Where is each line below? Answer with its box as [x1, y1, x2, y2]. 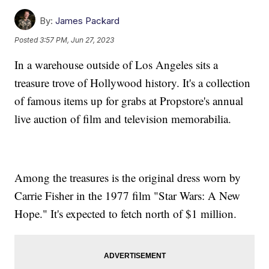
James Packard [55, 15, 120, 27]
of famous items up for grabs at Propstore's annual [14, 93, 244, 109]
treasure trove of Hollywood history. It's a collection [14, 75, 251, 91]
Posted [14, 35, 40, 44]
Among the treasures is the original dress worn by [14, 170, 241, 186]
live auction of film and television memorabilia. [14, 111, 232, 127]
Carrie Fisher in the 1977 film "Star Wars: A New [14, 188, 241, 204]
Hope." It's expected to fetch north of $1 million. [14, 206, 241, 222]
